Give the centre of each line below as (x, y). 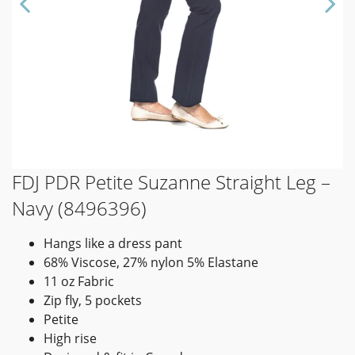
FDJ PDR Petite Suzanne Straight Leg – (171, 182)
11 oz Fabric (79, 281)
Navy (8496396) (79, 208)
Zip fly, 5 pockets (93, 300)
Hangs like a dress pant (113, 243)
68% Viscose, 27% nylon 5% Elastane (151, 262)
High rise (70, 338)
